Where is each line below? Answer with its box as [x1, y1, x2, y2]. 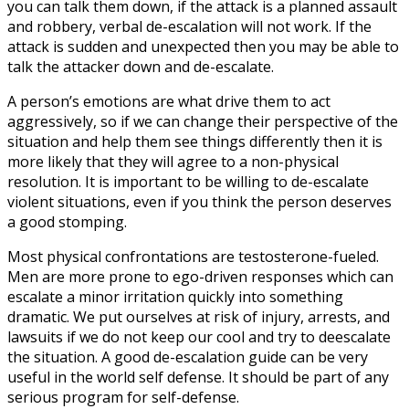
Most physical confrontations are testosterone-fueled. [7, 246, 379, 267]
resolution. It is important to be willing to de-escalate [7, 172, 369, 193]
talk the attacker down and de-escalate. [7, 57, 274, 78]
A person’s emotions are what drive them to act [7, 91, 330, 112]
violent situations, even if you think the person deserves [7, 192, 392, 213]
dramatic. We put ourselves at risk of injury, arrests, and [7, 307, 390, 328]
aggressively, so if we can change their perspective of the [7, 111, 398, 132]
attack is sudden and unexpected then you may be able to [7, 37, 399, 58]
